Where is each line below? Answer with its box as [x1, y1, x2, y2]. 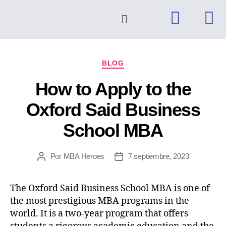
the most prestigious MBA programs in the [10, 195, 189, 207]
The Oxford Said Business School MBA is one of [10, 182, 210, 194]
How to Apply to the [35, 78, 191, 99]
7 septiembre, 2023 [128, 151, 189, 160]
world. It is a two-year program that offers [10, 207, 188, 219]
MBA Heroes [63, 151, 104, 160]
